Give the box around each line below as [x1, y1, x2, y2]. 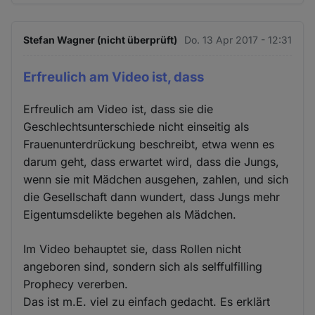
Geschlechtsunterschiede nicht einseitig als [23, 119, 250, 134]
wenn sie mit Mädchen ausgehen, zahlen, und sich [23, 172, 289, 186]
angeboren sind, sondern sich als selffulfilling [23, 259, 263, 274]
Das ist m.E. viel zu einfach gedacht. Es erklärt [23, 294, 271, 309]
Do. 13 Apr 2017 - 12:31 [184, 34, 292, 46]
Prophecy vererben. [23, 276, 129, 291]
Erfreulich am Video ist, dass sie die [23, 101, 214, 116]
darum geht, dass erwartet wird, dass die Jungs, [23, 154, 280, 169]
